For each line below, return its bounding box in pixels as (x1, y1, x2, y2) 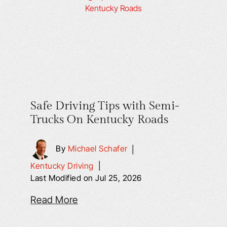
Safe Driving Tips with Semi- (30, 99, 180, 113)
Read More (30, 194, 78, 206)
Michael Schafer (67, 143, 128, 154)
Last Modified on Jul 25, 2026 (30, 173, 142, 183)
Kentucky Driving (30, 161, 94, 171)
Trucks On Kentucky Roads (30, 112, 169, 127)
